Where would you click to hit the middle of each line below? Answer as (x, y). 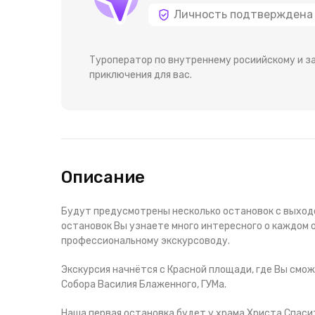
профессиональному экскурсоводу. (146, 241)
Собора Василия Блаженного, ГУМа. (144, 284)
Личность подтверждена (243, 14)
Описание (103, 177)
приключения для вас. (141, 75)
